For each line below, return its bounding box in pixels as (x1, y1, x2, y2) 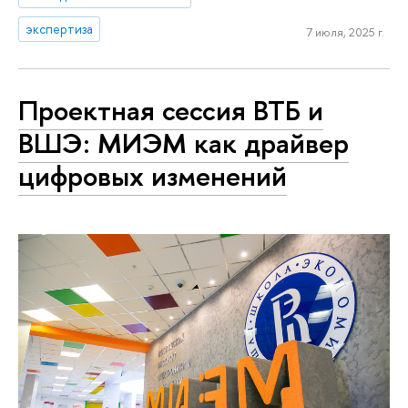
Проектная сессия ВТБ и (18, 90, 323, 129)
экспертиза (25, 20, 94, 38)
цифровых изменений (18, 156, 287, 195)
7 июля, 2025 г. (305, 23, 384, 40)
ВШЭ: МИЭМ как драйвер (18, 123, 349, 162)
